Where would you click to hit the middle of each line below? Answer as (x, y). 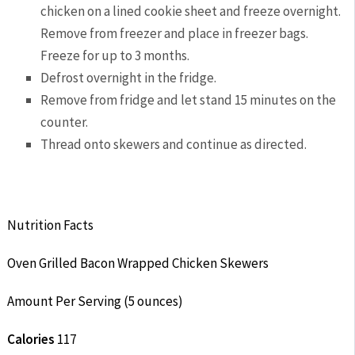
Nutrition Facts (50, 225)
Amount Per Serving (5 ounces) (95, 302)
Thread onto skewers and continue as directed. (174, 144)
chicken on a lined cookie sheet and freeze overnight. (191, 11)
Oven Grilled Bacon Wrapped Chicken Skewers (137, 263)
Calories (31, 340)
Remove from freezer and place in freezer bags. (175, 33)
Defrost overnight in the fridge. (129, 77)
